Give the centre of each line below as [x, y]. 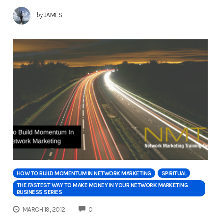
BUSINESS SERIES [39, 192]
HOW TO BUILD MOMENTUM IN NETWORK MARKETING [84, 173]
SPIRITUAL [174, 173]
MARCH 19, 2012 [44, 209]
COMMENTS [109, 208]
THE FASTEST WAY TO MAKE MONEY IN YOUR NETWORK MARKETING [102, 185]
